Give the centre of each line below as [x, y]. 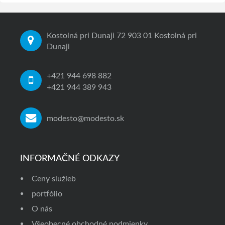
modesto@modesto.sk [85, 119]
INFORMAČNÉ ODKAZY [70, 158]
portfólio [47, 194]
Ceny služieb [54, 179]
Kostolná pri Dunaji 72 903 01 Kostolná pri [122, 36]
